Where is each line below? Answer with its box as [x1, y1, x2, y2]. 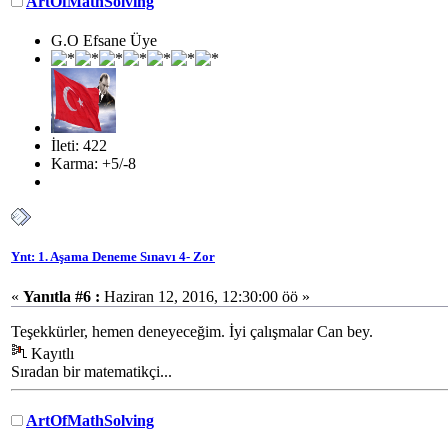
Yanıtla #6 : [23, 287, 100, 305]
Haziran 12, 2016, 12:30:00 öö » [100, 287, 310, 305]
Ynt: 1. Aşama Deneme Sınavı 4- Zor [11, 249, 215, 265]
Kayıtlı [27, 344, 74, 362]
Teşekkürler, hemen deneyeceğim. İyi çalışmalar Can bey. [11, 322, 373, 340]
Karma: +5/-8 [51, 155, 136, 173]
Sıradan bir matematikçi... [11, 362, 172, 380]
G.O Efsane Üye [51, 32, 157, 50]
